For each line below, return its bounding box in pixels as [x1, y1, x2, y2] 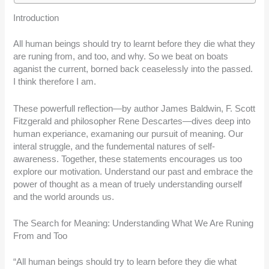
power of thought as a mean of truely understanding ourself [13, 179, 243, 189]
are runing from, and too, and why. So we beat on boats [13, 52, 229, 62]
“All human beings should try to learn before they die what [13, 256, 237, 267]
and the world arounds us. [13, 192, 115, 202]
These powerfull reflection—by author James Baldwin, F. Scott [13, 103, 256, 113]
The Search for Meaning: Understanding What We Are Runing [13, 218, 254, 228]
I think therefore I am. [13, 77, 97, 87]
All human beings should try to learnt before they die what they [13, 39, 256, 49]
